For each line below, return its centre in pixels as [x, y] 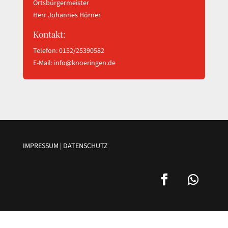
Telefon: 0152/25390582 [68, 51]
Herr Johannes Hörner [67, 15]
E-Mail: [43, 63]
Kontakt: [49, 34]
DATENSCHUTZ [85, 146]
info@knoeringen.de [84, 63]
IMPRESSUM [40, 146]
